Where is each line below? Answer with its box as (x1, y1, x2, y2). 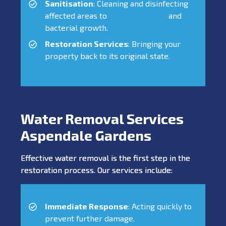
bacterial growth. (45, 22, 108, 32)
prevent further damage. (45, 213, 135, 223)
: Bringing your (128, 38, 181, 48)
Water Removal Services (21, 109, 184, 127)
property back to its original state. (45, 50, 170, 61)
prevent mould (109, 10, 166, 20)
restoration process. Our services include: (21, 164, 173, 175)
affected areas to (45, 10, 109, 20)
